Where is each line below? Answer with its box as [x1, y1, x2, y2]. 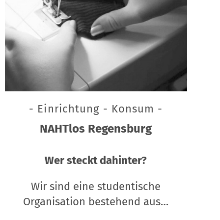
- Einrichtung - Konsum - [29, 102, 163, 115]
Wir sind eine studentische [31, 179, 161, 193]
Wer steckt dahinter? [45, 153, 147, 167]
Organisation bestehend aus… [23, 194, 169, 208]
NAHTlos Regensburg [40, 121, 152, 136]
